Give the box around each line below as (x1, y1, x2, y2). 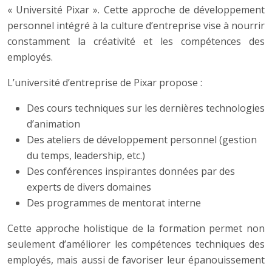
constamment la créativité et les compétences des (7, 35, 265, 49)
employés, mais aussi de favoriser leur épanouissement (7, 253, 265, 267)
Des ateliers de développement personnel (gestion (27, 133, 257, 147)
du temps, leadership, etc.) (27, 149, 145, 163)
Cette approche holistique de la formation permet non (7, 222, 265, 236)
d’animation (27, 117, 80, 131)
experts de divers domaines (27, 180, 151, 194)
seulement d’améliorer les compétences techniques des (7, 237, 265, 251)
